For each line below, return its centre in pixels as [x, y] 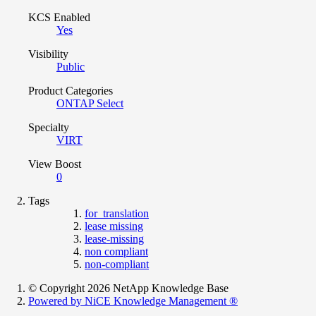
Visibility [48, 54]
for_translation [117, 213]
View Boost [55, 164]
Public [71, 66]
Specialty [49, 127]
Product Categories [71, 90]
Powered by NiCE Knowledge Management [129, 300]
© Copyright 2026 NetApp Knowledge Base [128, 288]
